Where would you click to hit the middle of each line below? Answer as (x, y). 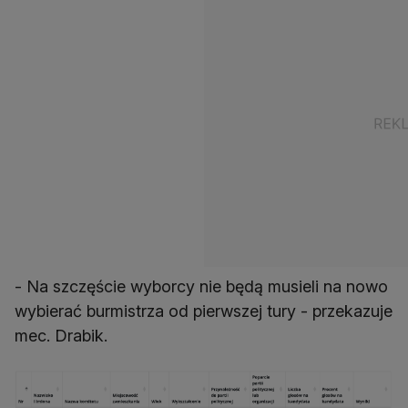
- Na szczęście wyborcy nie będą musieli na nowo (201, 287)
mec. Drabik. (61, 336)
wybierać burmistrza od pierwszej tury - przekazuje (204, 311)
